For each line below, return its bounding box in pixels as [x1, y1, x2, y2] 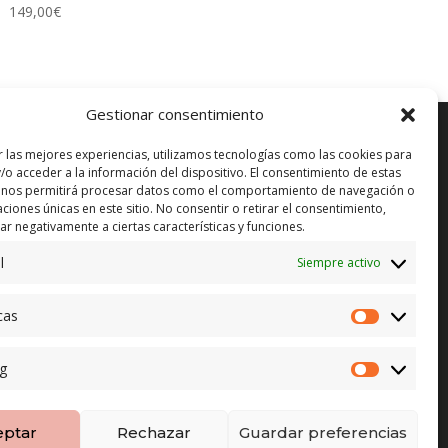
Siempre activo [297, 254, 381, 271]
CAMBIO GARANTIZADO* [136, 235, 306, 255]
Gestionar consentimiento [85, 104, 264, 124]
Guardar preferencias [238, 422, 407, 442]
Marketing [380, 369, 445, 389]
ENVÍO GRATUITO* [136, 183, 262, 203]
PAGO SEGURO [136, 287, 236, 307]
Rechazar [116, 422, 191, 442]
